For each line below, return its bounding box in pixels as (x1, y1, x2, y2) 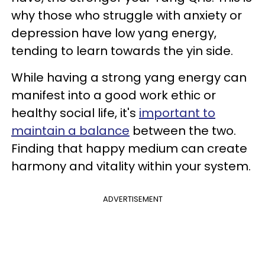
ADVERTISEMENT (102, 193, 163, 205)
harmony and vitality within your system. (11, 158, 254, 174)
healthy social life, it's (11, 105, 139, 121)
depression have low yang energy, (11, 25, 216, 41)
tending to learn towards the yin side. (11, 43, 236, 59)
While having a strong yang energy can (11, 69, 247, 86)
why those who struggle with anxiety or (11, 7, 242, 24)
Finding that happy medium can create (11, 140, 247, 157)
